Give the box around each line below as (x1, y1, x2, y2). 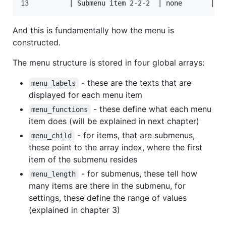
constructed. (13, 37, 61, 47)
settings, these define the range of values (29, 192, 187, 203)
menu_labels (31, 79, 76, 87)
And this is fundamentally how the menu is (13, 25, 174, 35)
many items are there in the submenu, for (29, 180, 186, 191)
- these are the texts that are (78, 77, 194, 88)
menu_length (31, 169, 76, 178)
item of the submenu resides (29, 154, 137, 164)
